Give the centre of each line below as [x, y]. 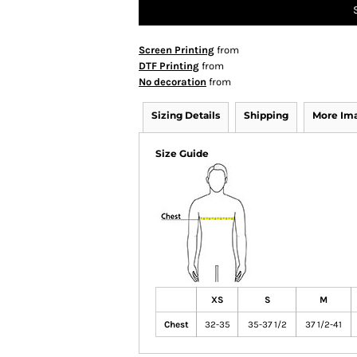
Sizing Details [186, 116]
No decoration [173, 82]
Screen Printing [177, 50]
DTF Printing [169, 66]
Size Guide [182, 154]
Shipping [266, 116]
